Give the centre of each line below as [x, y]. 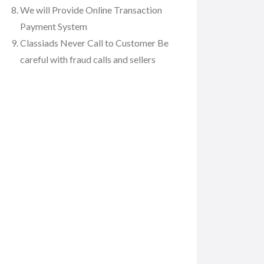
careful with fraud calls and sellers [88, 59]
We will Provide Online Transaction [91, 9]
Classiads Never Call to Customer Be [94, 42]
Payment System [54, 26]
